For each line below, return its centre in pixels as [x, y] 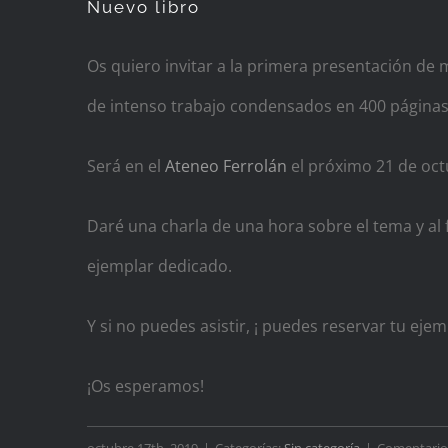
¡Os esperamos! [145, 385]
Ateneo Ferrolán [226, 165]
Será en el [126, 165]
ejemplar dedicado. [159, 265]
